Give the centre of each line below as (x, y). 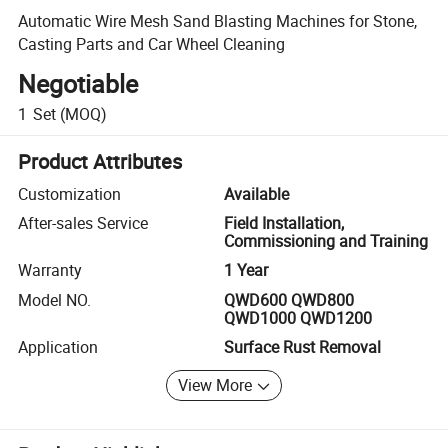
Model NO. (55, 299)
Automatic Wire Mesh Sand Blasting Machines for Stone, (218, 20)
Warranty (50, 270)
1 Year (246, 270)
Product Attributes (100, 161)
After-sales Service (83, 223)
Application (58, 347)
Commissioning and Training (326, 241)
